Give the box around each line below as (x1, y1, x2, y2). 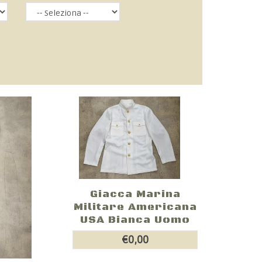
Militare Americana (73, 200, 197, 213)
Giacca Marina (89, 187, 181, 201)
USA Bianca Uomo (80, 213, 191, 226)
